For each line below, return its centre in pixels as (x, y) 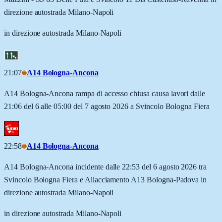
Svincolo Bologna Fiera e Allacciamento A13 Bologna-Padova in (106, 179)
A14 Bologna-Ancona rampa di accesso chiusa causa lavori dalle (105, 93)
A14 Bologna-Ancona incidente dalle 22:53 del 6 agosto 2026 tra (106, 166)
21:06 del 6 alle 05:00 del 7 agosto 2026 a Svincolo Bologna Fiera (107, 106)
